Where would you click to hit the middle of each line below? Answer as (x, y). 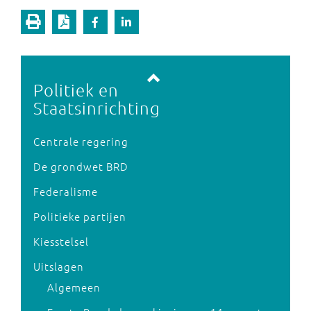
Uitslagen (59, 266)
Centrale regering (81, 141)
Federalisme (66, 191)
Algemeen (74, 287)
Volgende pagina (220, 68)
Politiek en (76, 90)
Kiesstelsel (61, 241)
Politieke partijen (80, 216)
